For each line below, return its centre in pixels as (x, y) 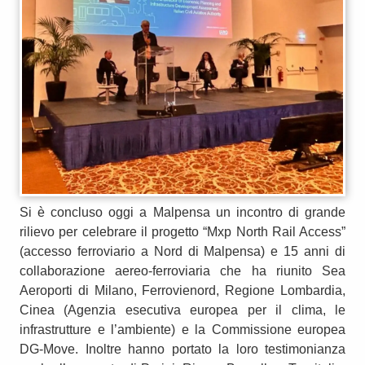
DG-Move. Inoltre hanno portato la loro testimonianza (182, 350)
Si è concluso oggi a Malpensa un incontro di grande (182, 213)
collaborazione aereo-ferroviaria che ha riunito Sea (182, 271)
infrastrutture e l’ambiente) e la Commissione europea (182, 330)
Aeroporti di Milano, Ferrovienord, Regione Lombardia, (182, 291)
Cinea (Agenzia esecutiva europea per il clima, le (182, 310)
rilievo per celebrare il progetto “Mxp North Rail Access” (182, 232)
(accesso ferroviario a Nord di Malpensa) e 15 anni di (182, 252)
